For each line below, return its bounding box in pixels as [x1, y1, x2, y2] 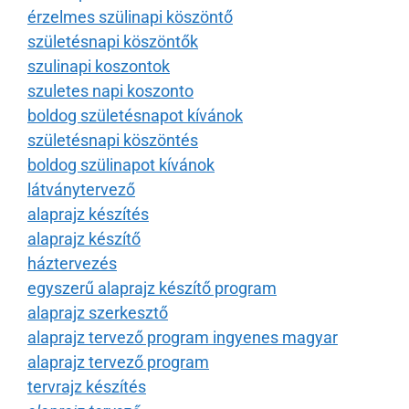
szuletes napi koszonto [27, 80, 194, 100]
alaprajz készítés [27, 204, 149, 224]
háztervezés [27, 253, 117, 273]
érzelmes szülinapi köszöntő [27, 6, 233, 26]
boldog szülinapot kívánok [27, 154, 215, 174]
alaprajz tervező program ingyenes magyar [27, 327, 338, 347]
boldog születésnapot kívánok [27, 105, 243, 125]
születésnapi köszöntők [27, 31, 198, 51]
